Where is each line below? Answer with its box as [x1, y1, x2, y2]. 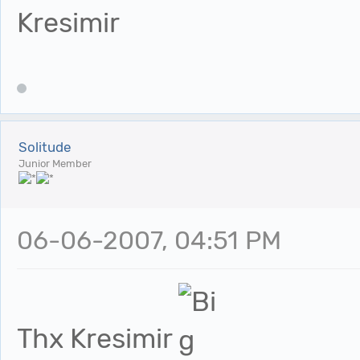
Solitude [18, 138, 72, 155]
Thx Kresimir [17, 321, 178, 355]
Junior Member [18, 157, 92, 170]
